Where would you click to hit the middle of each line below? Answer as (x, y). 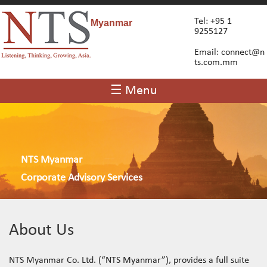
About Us (41, 230)
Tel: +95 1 (213, 21)
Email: (207, 52)
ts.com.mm (216, 63)
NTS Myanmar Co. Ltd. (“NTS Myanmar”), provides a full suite (129, 260)
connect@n (243, 52)
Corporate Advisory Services (82, 178)
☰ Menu (133, 91)
